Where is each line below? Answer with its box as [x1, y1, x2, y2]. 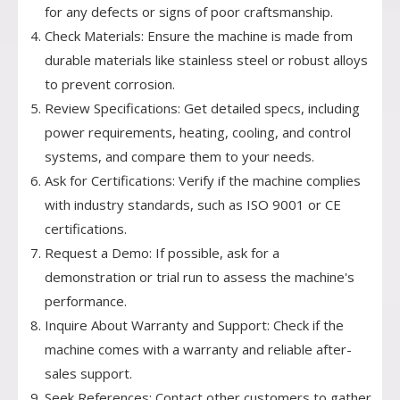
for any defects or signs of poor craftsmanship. [45, 3, 333, 21]
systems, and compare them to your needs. [45, 147, 314, 166]
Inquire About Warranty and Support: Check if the [45, 316, 344, 335]
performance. [45, 292, 127, 311]
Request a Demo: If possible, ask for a [45, 244, 279, 262]
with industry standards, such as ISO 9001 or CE [45, 196, 341, 214]
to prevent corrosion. [45, 75, 175, 94]
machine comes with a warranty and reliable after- [45, 340, 352, 359]
